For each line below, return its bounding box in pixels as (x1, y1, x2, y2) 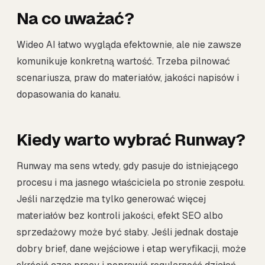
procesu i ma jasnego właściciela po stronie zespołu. (17, 176, 245, 189)
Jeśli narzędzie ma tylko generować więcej (17, 193, 206, 206)
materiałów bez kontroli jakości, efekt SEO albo (17, 209, 223, 222)
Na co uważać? (17, 8, 134, 30)
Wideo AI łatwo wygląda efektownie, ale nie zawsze (17, 38, 241, 51)
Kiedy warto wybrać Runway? (17, 129, 245, 151)
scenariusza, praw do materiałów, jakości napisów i (17, 72, 239, 85)
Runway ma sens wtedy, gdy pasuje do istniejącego (17, 160, 238, 173)
